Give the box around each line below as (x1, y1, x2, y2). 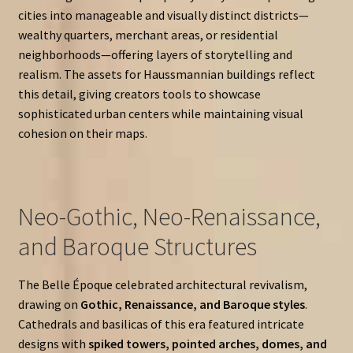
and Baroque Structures (17, 230, 257, 262)
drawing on (17, 295, 80, 312)
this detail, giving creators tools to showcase (17, 86, 261, 102)
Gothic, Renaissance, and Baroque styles (80, 295, 305, 312)
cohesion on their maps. (17, 125, 147, 142)
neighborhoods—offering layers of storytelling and (17, 46, 292, 63)
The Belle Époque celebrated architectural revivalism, (17, 276, 307, 292)
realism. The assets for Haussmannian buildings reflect (17, 66, 315, 83)
